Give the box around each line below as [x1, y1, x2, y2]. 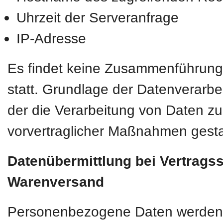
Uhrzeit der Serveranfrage [16, 9, 179, 25]
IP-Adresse [16, 30, 86, 46]
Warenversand [7, 174, 104, 190]
